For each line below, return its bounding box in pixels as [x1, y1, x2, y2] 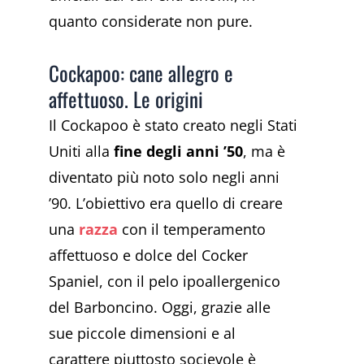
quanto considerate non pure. [49, 11, 253, 32]
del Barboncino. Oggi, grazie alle [49, 297, 271, 317]
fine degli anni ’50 [114, 141, 243, 161]
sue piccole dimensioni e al [49, 323, 236, 343]
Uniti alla [49, 141, 114, 161]
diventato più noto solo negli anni [49, 167, 279, 187]
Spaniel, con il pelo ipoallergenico [49, 271, 280, 291]
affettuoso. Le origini [49, 83, 203, 114]
